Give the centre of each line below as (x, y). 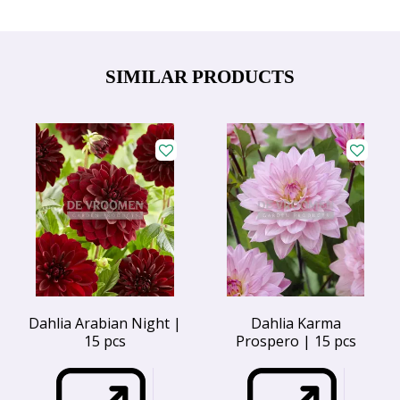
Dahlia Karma (296, 323)
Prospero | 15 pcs (296, 341)
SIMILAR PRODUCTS (200, 76)
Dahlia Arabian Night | (104, 323)
